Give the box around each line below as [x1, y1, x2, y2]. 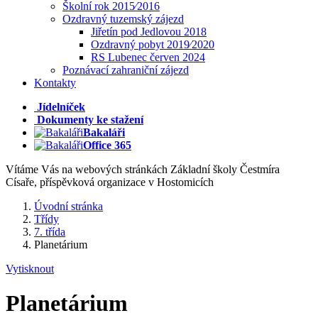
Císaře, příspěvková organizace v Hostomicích [6, 176, 214, 188]
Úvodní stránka [34, 200, 103, 212]
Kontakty [34, 77, 76, 89]
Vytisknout [6, 263, 54, 275]
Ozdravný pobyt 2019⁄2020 [91, 38, 214, 50]
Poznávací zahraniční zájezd [62, 64, 189, 76]
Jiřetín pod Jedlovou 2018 [91, 26, 207, 38]
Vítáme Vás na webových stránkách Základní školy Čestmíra [6, 163, 280, 175]
